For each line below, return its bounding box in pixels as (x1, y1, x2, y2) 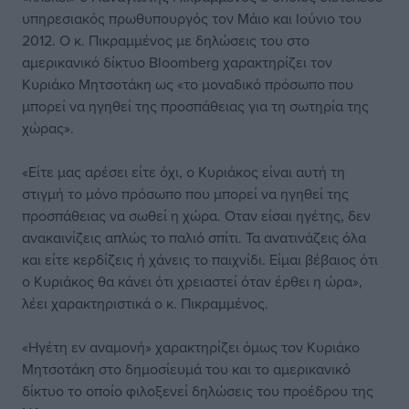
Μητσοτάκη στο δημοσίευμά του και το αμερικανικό (22, 359, 351, 379)
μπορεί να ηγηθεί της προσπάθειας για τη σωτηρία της (22, 96, 369, 116)
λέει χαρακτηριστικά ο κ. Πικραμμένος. (22, 293, 268, 313)
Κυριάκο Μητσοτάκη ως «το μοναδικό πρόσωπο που (22, 74, 353, 94)
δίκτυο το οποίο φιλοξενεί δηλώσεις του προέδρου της (22, 381, 373, 401)
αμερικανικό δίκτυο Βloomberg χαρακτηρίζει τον (22, 52, 332, 72)
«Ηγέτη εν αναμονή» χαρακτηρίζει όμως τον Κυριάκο (22, 337, 360, 357)
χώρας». (22, 118, 74, 138)
